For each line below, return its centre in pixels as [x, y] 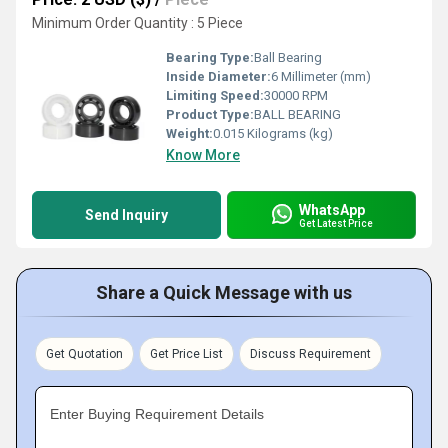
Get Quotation [84, 354]
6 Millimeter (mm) [321, 76]
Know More [203, 155]
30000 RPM [296, 95]
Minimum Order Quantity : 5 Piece [137, 23]
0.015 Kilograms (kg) [273, 133]
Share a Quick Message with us [224, 292]
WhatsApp [332, 209]
